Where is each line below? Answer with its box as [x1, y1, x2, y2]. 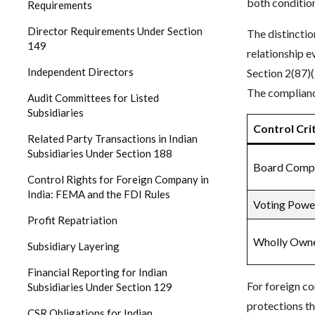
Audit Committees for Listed [27, 91, 159, 104]
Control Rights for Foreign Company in [27, 173, 209, 186]
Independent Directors [27, 65, 134, 78]
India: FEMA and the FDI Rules [27, 188, 170, 200]
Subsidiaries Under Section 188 [27, 147, 172, 160]
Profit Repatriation [27, 214, 117, 226]
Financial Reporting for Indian [27, 266, 167, 278]
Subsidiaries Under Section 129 [27, 281, 172, 293]
